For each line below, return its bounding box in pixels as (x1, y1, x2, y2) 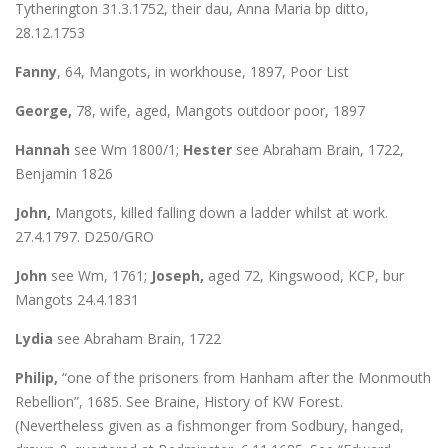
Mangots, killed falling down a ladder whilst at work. (51, 202, 388, 222)
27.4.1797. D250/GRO (15, 226, 154, 246)
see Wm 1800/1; (70, 139, 183, 159)
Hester (183, 139, 232, 159)
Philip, (15, 367, 58, 387)
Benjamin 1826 (15, 163, 113, 183)
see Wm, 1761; (47, 265, 151, 285)
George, (15, 100, 72, 120)
